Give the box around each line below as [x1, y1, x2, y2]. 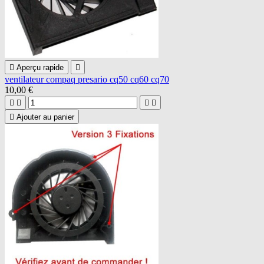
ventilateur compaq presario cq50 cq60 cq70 [5, 74, 169, 84]
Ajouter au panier [16, 112, 74, 121]
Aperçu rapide [16, 62, 64, 72]
